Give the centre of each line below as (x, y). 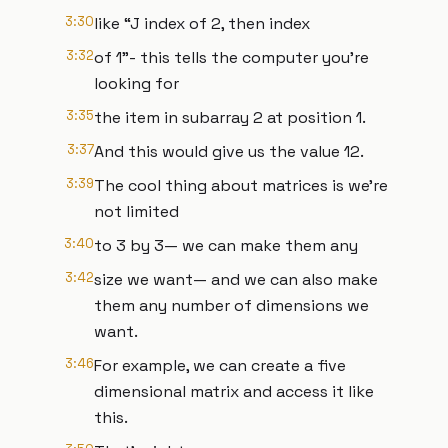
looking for (136, 83)
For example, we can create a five (220, 365)
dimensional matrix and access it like (234, 391)
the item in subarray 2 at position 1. (230, 117)
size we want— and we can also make (236, 279)
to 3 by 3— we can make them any (226, 245)
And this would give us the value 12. (229, 151)
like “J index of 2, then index (202, 23)
